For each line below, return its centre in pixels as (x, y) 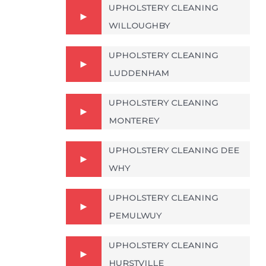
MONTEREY (134, 121)
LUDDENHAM (139, 73)
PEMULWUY (135, 216)
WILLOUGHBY (139, 26)
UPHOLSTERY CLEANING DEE (174, 150)
